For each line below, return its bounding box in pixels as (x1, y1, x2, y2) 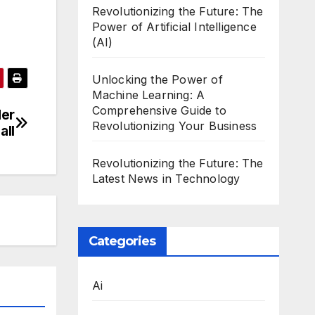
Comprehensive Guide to (91, 103, 226, 117)
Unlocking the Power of (91, 72, 223, 86)
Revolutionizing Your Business (91, 119, 257, 133)
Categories (88, 233, 156, 249)
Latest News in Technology (91, 172, 240, 186)
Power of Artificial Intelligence (91, 20, 257, 34)
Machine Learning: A (91, 88, 205, 102)
